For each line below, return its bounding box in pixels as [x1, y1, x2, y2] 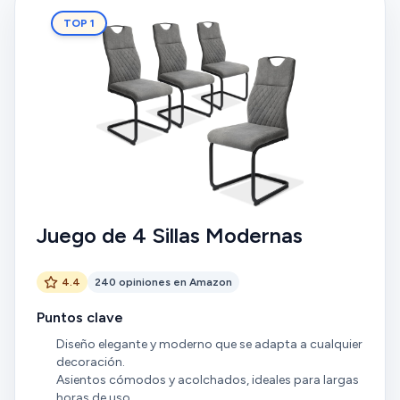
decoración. [55, 354, 125, 370]
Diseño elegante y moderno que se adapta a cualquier [55, 337, 362, 352]
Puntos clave [37, 309, 123, 326]
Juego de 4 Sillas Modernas [37, 222, 303, 248]
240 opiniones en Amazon [95, 276, 232, 288]
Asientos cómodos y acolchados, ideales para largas [55, 372, 359, 387]
